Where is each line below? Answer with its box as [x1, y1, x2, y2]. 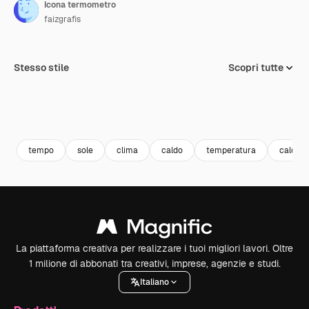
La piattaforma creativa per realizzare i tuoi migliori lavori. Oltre [16, 242, 293, 255]
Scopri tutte [228, 61, 283, 74]
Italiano [140, 276, 169, 288]
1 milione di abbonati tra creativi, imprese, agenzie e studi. [28, 257, 281, 270]
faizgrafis [44, 14, 81, 25]
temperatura [206, 144, 256, 156]
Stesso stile [14, 61, 69, 74]
